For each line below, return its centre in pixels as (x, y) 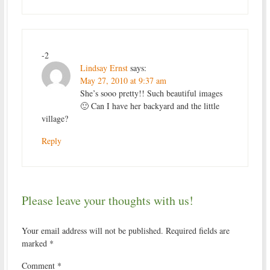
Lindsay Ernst (104, 68)
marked (35, 243)
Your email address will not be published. (92, 231)
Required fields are (197, 231)
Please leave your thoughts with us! (107, 201)
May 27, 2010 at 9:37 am (123, 81)
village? (55, 119)
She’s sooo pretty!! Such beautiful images (151, 93)
